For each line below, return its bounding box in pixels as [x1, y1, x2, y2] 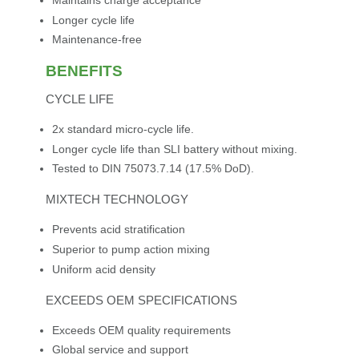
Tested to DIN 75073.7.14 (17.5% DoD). [51, 162, 254, 175]
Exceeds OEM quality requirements [51, 323, 231, 337]
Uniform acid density [51, 262, 155, 276]
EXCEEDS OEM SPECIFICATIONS [45, 292, 237, 307]
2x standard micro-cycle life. [51, 123, 194, 136]
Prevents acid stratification [51, 223, 185, 236]
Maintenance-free [51, 33, 142, 46]
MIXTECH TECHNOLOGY [45, 192, 188, 207]
